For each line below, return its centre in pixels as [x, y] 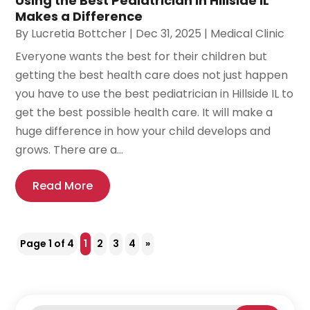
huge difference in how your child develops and [143, 131]
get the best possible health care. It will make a [144, 112]
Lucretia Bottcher [79, 33]
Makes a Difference [79, 16]
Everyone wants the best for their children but [142, 56]
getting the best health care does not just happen [152, 75]
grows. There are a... [70, 149]
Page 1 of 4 [47, 243]
